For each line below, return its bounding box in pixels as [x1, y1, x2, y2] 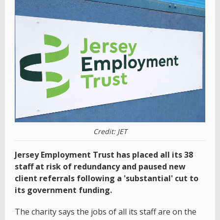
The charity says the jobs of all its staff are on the [15, 206, 196, 217]
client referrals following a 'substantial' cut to [15, 172, 198, 184]
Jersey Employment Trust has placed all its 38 [15, 149, 193, 160]
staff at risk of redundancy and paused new [15, 161, 186, 172]
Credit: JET [93, 126, 127, 136]
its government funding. [15, 184, 112, 195]
